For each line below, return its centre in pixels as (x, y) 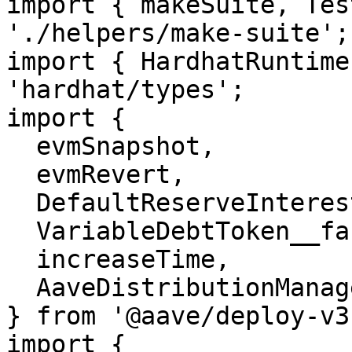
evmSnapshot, (21, 146)
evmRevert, (21, 174)
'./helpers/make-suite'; (178, 33)
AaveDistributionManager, (21, 288)
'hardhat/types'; (126, 90)
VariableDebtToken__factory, (21, 231)
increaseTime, (21, 259)
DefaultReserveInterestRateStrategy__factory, (21, 203)
